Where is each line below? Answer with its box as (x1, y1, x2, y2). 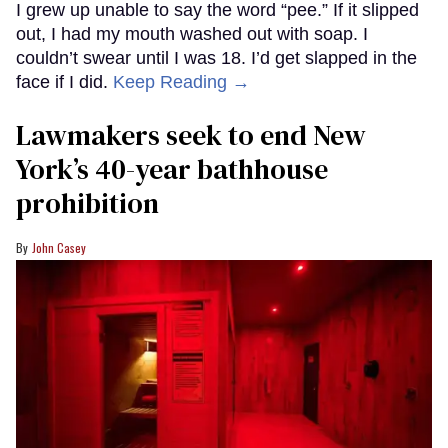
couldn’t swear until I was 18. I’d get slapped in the (16, 48, 417, 69)
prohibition (16, 184, 159, 223)
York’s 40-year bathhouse (16, 150, 328, 189)
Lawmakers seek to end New (16, 116, 366, 155)
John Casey (32, 239, 86, 257)
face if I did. (16, 72, 113, 93)
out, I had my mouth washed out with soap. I (16, 24, 368, 45)
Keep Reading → (113, 72, 250, 93)
